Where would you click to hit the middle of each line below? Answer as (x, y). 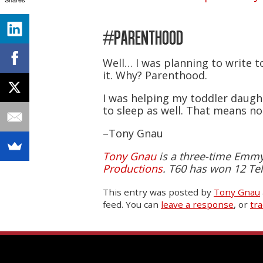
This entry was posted (152, 192)
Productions (133, 169)
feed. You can (132, 205)
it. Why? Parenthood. (155, 75)
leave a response (197, 205)
